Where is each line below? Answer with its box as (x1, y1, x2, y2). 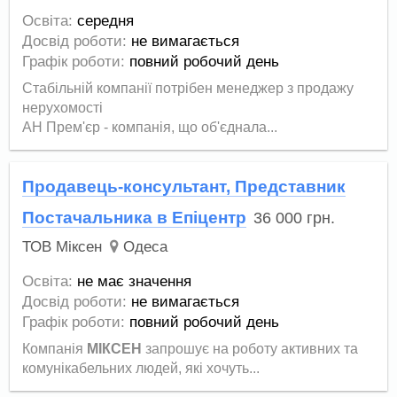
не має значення (77, 272, 192, 290)
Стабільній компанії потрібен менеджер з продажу (22, 80, 354, 96)
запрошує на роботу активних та (142, 340, 359, 356)
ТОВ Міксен (22, 238, 103, 256)
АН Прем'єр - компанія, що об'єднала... (22, 119, 278, 135)
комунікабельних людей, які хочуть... (22, 360, 261, 376)
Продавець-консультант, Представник (22, 176, 346, 196)
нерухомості (22, 99, 104, 115)
